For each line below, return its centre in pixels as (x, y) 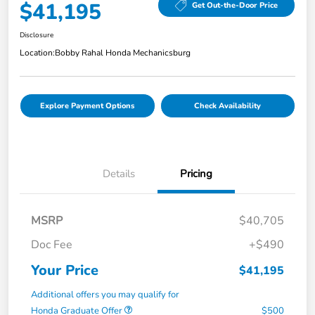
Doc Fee (52, 244)
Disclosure (37, 35)
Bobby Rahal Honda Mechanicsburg (123, 52)
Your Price (65, 270)
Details (119, 173)
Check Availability (228, 105)
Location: (37, 52)
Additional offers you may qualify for (105, 294)
